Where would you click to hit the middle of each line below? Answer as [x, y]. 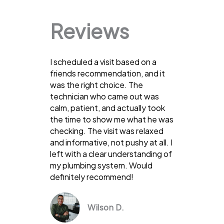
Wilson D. [106, 207]
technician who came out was [104, 96]
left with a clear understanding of [111, 153]
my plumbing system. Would [101, 165]
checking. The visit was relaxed [107, 130]
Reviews [90, 30]
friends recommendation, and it [107, 73]
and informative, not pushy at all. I [111, 142]
